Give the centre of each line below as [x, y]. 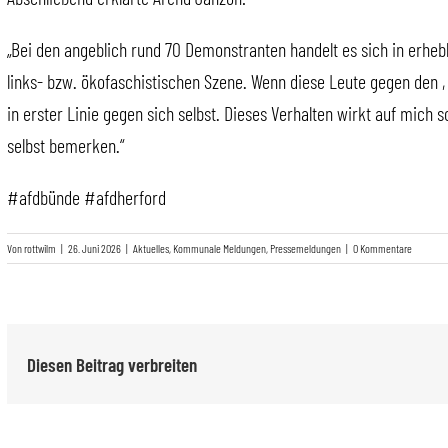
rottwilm [40, 248]
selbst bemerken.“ [65, 145]
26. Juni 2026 [94, 248]
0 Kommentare [382, 248]
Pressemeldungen [305, 248]
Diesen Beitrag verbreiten [112, 364]
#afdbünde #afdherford [86, 197]
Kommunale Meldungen [219, 248]
